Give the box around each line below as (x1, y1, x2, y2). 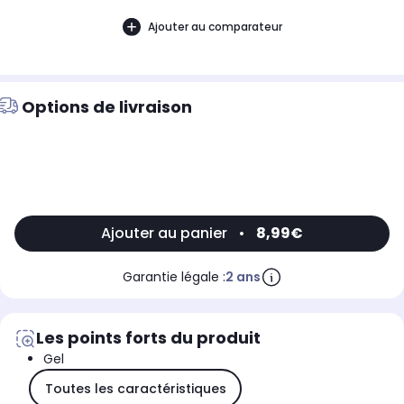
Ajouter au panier (101, 223, 227, 244)
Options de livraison (22, 96, 192, 119)
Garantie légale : (122, 268, 225, 287)
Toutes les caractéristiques (44, 379, 226, 398)
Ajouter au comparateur (147, 18, 282, 34)
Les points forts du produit (36, 326, 261, 350)
